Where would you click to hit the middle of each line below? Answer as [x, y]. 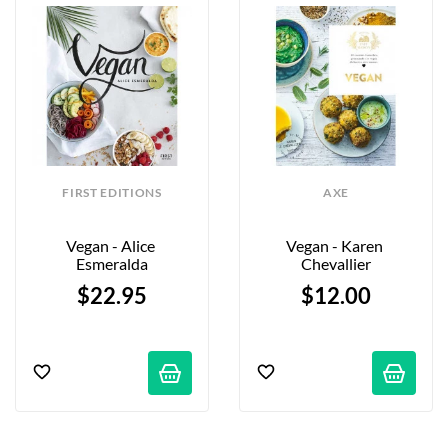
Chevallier [336, 264]
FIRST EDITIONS [112, 192]
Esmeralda [112, 264]
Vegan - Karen [334, 246]
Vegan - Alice [110, 246]
